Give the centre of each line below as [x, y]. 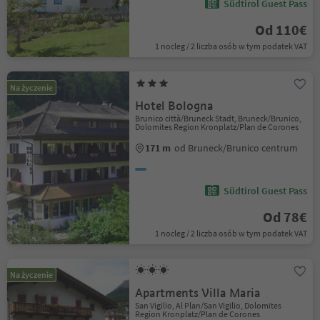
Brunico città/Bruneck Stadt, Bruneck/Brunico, [219, 118]
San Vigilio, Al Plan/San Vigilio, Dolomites [209, 305]
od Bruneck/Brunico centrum [236, 148]
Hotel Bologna [175, 106]
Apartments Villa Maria [198, 293]
